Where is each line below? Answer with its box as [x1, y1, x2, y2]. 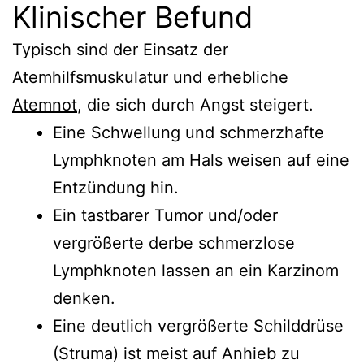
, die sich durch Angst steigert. [77, 94, 314, 115]
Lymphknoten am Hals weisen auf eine [53, 149, 349, 170]
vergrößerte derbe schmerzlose [53, 232, 295, 253]
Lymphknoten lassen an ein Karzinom [53, 260, 339, 280]
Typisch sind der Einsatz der [12, 39, 228, 59]
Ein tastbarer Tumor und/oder [53, 205, 278, 225]
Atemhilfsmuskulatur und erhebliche [12, 67, 288, 87]
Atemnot [12, 94, 77, 115]
